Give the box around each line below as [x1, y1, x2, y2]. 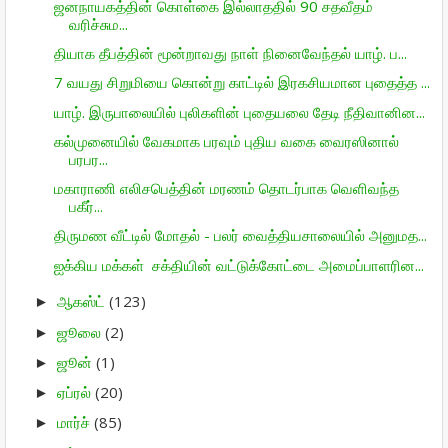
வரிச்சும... [68, 13, 128, 34]
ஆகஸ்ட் [57, 291, 109, 312]
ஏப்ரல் [57, 382, 95, 402]
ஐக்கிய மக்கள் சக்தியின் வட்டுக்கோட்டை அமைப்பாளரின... [53, 254, 424, 275]
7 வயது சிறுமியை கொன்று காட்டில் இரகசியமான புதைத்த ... [53, 72, 430, 93]
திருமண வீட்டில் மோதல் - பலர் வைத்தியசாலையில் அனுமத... [53, 225, 427, 246]
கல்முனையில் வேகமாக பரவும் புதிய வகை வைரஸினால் [53, 130, 399, 151]
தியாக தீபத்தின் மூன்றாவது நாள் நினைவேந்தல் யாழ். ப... [53, 43, 407, 63]
